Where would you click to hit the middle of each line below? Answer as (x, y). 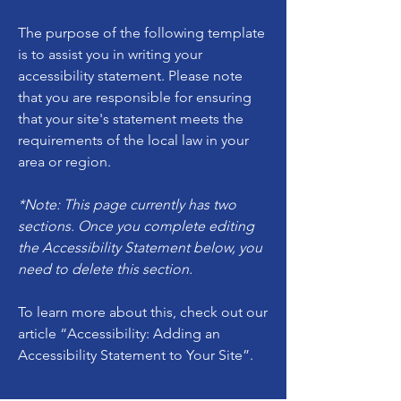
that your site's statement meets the (131, 119)
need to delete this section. (105, 269)
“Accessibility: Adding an (140, 333)
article (39, 333)
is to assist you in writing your (110, 54)
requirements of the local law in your (133, 140)
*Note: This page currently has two (127, 205)
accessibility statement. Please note (130, 76)
